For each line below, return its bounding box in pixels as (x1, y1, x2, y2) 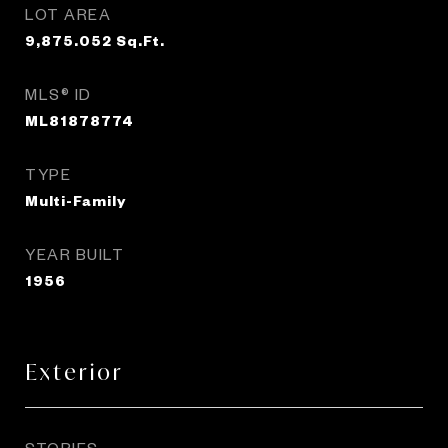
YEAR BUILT (25, 244, 124, 263)
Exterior (25, 358, 124, 386)
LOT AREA (25, 4, 111, 23)
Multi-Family (25, 191, 126, 209)
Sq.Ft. (116, 31, 165, 49)
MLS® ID (25, 84, 92, 103)
